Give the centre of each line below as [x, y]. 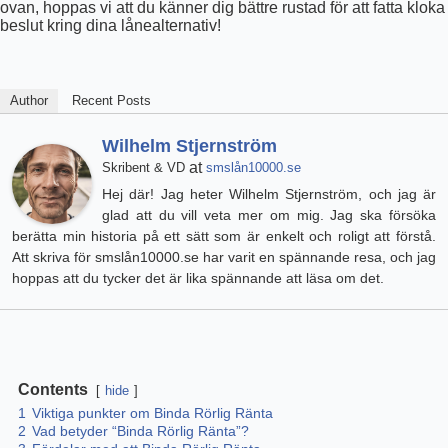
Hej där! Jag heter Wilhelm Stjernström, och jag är [269, 194]
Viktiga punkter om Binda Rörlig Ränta [152, 413]
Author [29, 101]
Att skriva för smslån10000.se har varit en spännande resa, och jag [224, 257]
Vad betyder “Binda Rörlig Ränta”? [140, 431]
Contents [53, 390]
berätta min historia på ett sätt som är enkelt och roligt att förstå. [224, 236]
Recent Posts [111, 101]
